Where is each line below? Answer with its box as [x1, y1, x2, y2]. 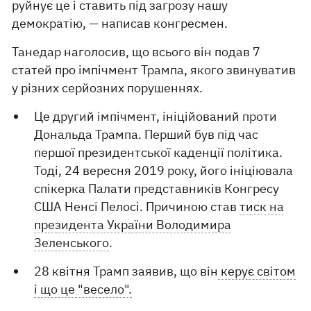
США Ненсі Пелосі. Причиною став [34, 199, 240, 215]
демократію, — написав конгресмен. [12, 15, 231, 31]
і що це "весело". [34, 281, 133, 297]
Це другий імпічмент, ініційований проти [34, 108, 278, 124]
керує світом [218, 263, 296, 279]
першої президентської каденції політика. [34, 144, 283, 160]
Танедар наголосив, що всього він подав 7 [12, 44, 261, 60]
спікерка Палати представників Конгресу [34, 180, 280, 196]
